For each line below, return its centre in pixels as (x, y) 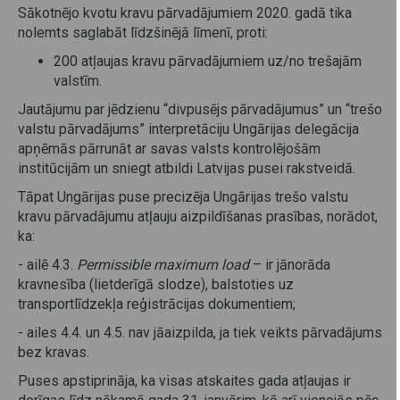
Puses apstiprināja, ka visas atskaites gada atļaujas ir (184, 381)
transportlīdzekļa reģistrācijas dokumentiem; (157, 304)
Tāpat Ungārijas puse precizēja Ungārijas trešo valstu (183, 197)
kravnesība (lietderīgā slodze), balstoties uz (156, 285)
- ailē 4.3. (47, 265)
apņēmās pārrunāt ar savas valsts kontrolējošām (169, 149)
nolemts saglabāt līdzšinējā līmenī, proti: (143, 33)
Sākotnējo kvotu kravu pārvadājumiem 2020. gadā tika (185, 13)
